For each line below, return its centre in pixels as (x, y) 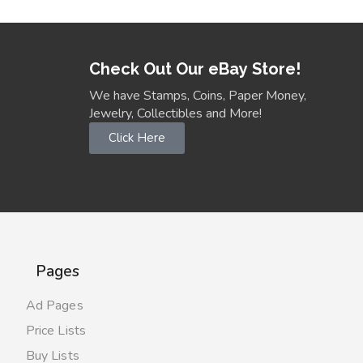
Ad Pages (54, 306)
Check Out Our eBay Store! (194, 69)
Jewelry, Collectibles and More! (175, 114)
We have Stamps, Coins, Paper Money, (197, 96)
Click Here (137, 138)
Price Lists (56, 331)
